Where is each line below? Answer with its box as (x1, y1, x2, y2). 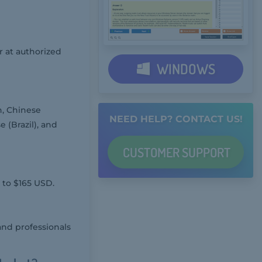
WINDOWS (153, 59, 215, 78)
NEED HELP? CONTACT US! (109, 113, 243, 125)
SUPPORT (182, 143, 231, 160)
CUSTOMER (123, 143, 182, 160)
